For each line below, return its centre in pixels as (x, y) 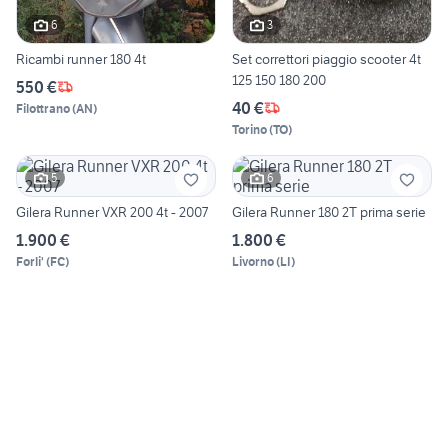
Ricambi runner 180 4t (81, 58)
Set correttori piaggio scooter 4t (326, 58)
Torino (249, 129)
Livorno (253, 261)
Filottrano (43, 108)
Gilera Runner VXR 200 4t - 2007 (112, 211)
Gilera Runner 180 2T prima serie (329, 211)
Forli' (30, 261)
